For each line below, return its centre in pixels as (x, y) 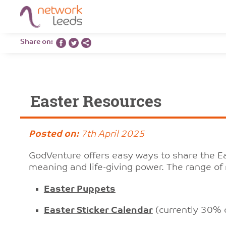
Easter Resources (96, 101)
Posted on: (53, 134)
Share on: (38, 42)
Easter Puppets (79, 189)
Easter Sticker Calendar (98, 211)
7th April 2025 (111, 134)
